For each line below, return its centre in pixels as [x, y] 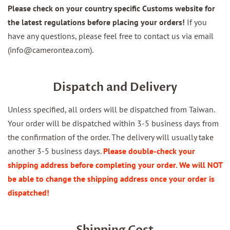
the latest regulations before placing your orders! [97, 22]
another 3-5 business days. [55, 151]
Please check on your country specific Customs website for [111, 8]
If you [197, 22]
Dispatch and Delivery [115, 87]
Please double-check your [149, 151]
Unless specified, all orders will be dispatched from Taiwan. [111, 109]
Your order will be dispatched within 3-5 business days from [113, 123]
